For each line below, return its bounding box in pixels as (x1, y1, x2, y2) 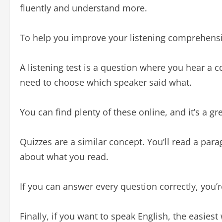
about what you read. (20, 151, 109, 163)
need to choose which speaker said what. (20, 76, 192, 88)
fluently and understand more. (20, 2, 147, 14)
